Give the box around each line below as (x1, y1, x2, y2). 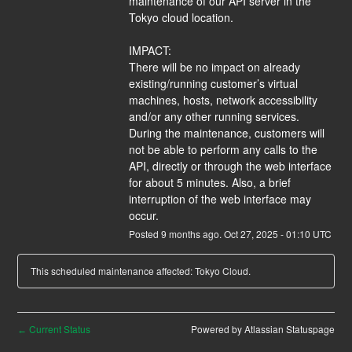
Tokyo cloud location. (128, 9, 233, 26)
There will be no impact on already (128, 59, 300, 75)
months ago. (166, 227, 224, 241)
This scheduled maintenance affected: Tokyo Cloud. (31, 264, 251, 278)
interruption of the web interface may (128, 191, 311, 207)
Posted (128, 227, 161, 241)
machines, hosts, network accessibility (128, 92, 317, 108)
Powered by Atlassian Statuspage (190, 322, 335, 336)
